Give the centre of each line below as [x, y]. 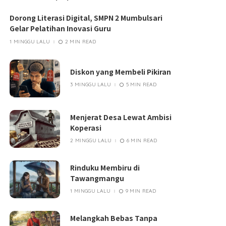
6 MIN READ [142, 140]
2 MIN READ [80, 41]
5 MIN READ [141, 85]
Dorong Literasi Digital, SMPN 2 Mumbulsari [86, 18]
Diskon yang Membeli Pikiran [121, 72]
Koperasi [86, 127]
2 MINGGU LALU [91, 140]
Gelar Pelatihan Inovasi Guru [61, 29]
